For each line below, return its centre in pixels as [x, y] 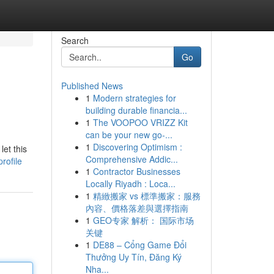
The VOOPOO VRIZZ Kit [140, 122]
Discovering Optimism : [137, 147]
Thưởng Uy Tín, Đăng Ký [133, 257]
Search [75, 40]
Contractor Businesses [136, 171]
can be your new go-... [129, 135]
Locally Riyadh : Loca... [130, 183]
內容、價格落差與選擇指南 [137, 208]
